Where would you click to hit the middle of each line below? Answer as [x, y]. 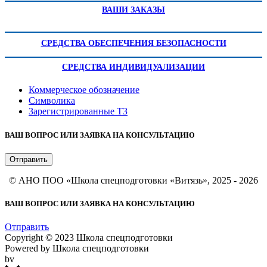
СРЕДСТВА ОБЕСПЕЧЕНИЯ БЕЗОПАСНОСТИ [133, 44]
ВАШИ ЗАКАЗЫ [133, 10]
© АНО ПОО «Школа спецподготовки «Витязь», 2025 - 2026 [133, 180]
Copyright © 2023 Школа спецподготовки [89, 238]
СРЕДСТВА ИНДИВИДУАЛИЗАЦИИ [133, 67]
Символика [52, 101]
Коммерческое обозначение [84, 90]
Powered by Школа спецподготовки [77, 249]
